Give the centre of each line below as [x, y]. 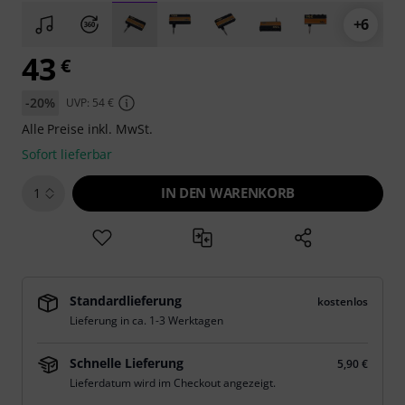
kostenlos [343, 301]
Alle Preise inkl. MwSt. [87, 129]
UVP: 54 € [89, 103]
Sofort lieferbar [67, 154]
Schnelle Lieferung [127, 363]
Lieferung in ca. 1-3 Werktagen [146, 320]
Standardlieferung [126, 301]
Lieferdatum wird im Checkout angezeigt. [173, 383]
